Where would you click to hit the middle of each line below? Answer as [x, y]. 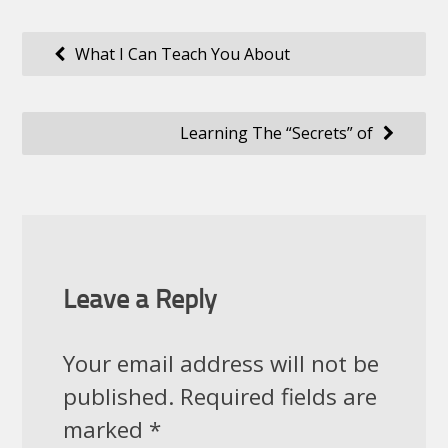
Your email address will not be [220, 363]
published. [118, 396]
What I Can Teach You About [182, 54]
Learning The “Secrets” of [277, 133]
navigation [77, 85]
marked [105, 429]
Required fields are [275, 396]
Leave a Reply [139, 301]
